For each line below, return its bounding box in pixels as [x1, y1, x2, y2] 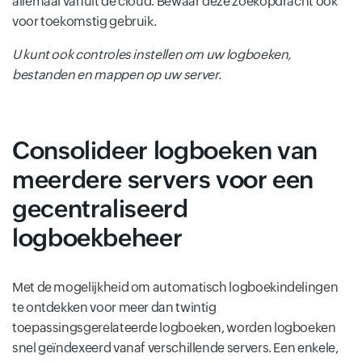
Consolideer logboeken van [12, 137, 318, 166]
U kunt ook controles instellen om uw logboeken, [12, 47, 292, 63]
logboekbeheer [12, 224, 183, 253]
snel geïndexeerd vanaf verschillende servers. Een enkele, [12, 340, 339, 356]
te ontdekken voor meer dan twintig [12, 300, 217, 316]
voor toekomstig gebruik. [12, 14, 157, 30]
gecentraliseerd [12, 195, 188, 224]
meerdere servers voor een [12, 166, 314, 195]
